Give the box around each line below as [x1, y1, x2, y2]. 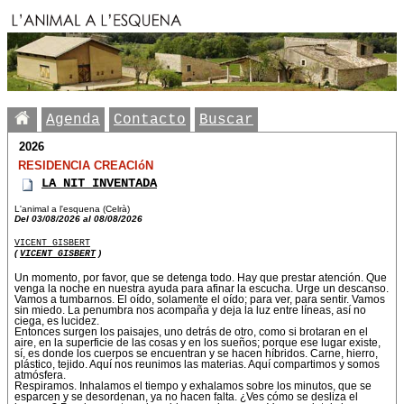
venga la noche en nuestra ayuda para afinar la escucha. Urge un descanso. [14, 283, 389, 295]
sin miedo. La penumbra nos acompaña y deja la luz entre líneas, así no [14, 305, 366, 317]
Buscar [199, 112, 253, 128]
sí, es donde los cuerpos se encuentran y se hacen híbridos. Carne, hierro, [14, 348, 378, 360]
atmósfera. [14, 370, 66, 381]
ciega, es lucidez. [14, 316, 99, 327]
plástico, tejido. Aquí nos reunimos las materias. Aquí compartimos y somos [14, 359, 380, 371]
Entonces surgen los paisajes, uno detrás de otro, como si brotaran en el [14, 326, 368, 338]
